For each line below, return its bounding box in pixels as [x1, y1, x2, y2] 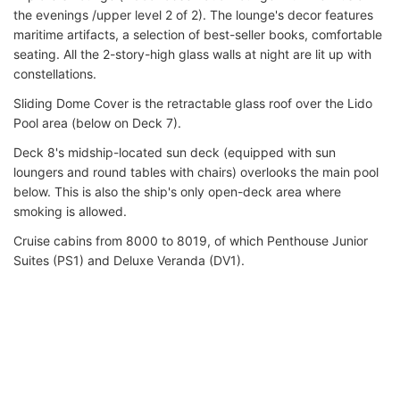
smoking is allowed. [13, 203, 127, 219]
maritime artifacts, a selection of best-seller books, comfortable [13, 26, 382, 42]
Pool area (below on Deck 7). [13, 114, 181, 130]
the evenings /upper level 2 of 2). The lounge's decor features [13, 6, 373, 22]
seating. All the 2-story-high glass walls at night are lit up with [13, 46, 371, 62]
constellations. [13, 65, 96, 81]
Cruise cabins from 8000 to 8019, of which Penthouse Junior [13, 232, 368, 248]
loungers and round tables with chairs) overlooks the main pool [13, 163, 379, 179]
